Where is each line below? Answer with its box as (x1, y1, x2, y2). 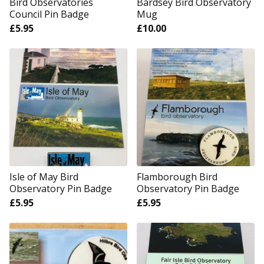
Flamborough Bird (137, 170, 217, 183)
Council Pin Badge (9, 8, 89, 21)
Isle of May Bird (9, 170, 78, 183)
